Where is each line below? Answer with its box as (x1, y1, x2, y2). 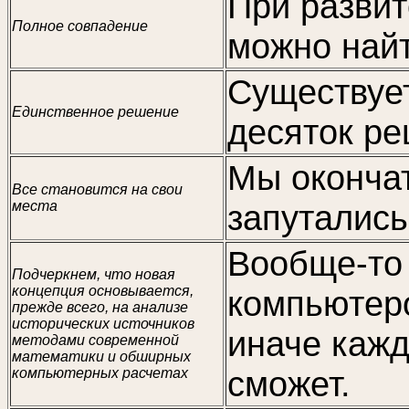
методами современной (12, 332, 179, 348)
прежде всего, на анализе (12, 299, 188, 315)
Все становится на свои (12, 182, 183, 197)
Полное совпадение (12, 18, 148, 34)
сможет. (227, 364, 351, 404)
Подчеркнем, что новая (12, 267, 175, 282)
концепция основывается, (12, 283, 194, 299)
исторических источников (12, 316, 194, 331)
